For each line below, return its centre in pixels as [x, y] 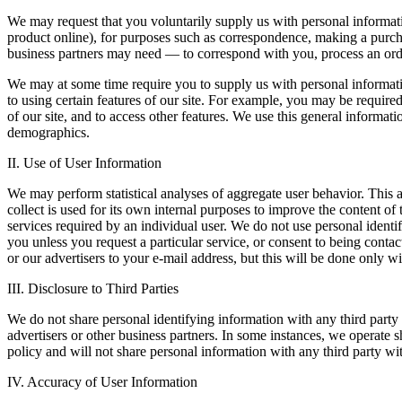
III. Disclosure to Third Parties [93, 289]
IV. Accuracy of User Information [102, 382]
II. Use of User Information [84, 163]
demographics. [48, 133]
